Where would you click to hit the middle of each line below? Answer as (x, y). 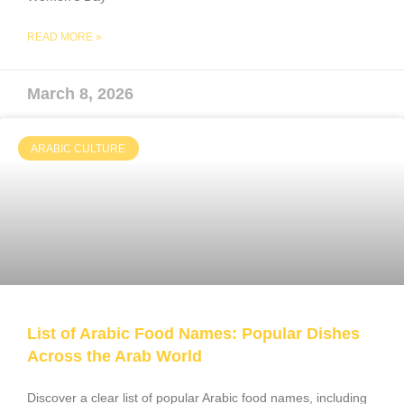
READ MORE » (64, 37)
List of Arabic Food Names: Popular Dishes (193, 334)
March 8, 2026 (80, 94)
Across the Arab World (115, 357)
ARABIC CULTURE (78, 148)
